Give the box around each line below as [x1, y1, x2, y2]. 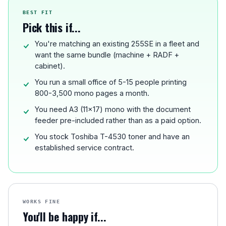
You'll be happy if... [23, 208, 106, 225]
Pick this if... [23, 19, 81, 36]
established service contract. [35, 143, 134, 152]
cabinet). [35, 62, 65, 71]
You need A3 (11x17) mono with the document [35, 105, 191, 114]
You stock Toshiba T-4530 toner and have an [35, 132, 190, 141]
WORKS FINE [23, 199, 60, 205]
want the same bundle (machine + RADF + [35, 50, 179, 60]
